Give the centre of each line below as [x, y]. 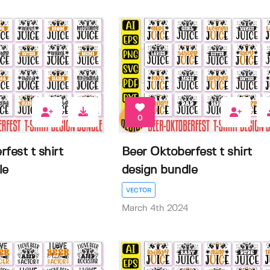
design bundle [159, 171]
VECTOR [138, 191]
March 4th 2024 [155, 209]
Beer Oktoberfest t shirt [187, 152]
